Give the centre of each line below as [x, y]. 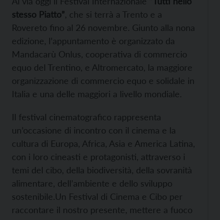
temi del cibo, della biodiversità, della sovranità [102, 170]
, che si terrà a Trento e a [113, 14]
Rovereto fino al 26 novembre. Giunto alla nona [103, 27]
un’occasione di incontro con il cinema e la [94, 130]
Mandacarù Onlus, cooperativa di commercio [99, 54]
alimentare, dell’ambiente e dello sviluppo [92, 183]
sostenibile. [33, 196]
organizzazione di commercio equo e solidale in [103, 81]
